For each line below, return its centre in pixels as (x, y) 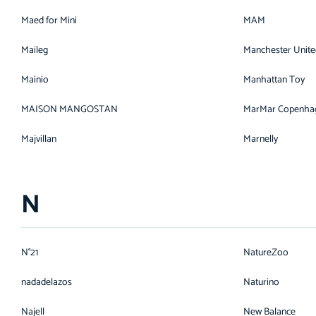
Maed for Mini (49, 21)
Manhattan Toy (274, 80)
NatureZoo (266, 253)
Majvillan (39, 139)
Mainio (35, 80)
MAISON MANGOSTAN (69, 110)
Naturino (261, 282)
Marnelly (261, 139)
